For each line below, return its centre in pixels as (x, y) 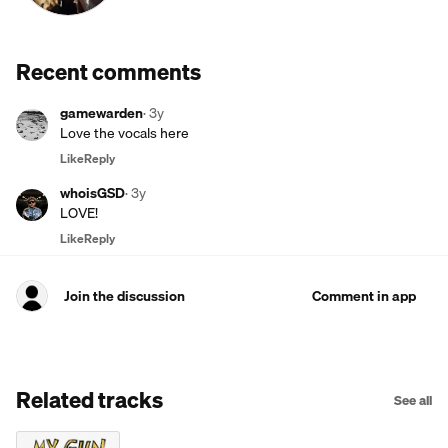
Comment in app (364, 296)
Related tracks (89, 399)
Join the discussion (124, 296)
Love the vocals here (124, 133)
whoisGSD (92, 193)
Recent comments (108, 71)
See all (413, 400)
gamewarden (101, 113)
